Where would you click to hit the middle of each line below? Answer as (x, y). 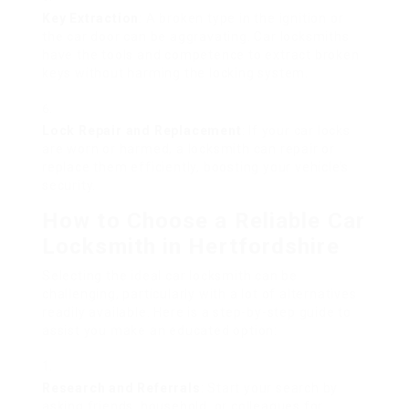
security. (69, 185)
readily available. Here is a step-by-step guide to (197, 312)
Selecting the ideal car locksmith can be (170, 276)
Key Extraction (91, 18)
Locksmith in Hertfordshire (191, 246)
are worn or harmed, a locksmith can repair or (189, 149)
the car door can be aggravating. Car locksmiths (196, 37)
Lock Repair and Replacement (142, 131)
